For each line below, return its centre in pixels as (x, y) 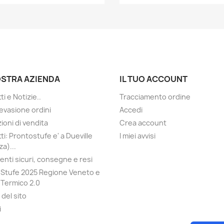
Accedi (131, 110)
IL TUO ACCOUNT (153, 79)
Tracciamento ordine (155, 97)
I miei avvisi (137, 136)
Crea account (143, 123)
